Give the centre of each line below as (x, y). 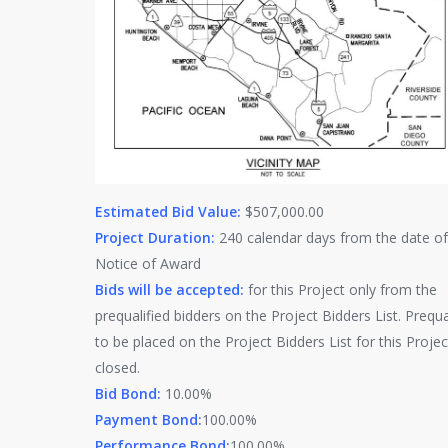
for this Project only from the (340, 289)
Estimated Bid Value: (168, 211)
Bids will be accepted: (169, 289)
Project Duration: (155, 237)
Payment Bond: (148, 419)
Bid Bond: (130, 393)
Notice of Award (148, 263)
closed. (117, 367)
